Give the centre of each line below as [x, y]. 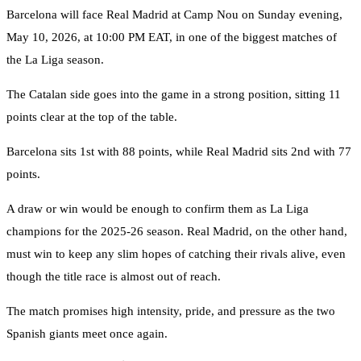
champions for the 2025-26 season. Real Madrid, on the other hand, [177, 232]
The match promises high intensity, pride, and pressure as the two [171, 311]
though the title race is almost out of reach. [114, 277]
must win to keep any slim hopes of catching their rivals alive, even [176, 254]
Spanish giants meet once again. [87, 334]
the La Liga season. [55, 60]
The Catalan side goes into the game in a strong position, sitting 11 [174, 95]
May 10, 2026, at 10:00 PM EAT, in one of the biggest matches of [172, 37]
